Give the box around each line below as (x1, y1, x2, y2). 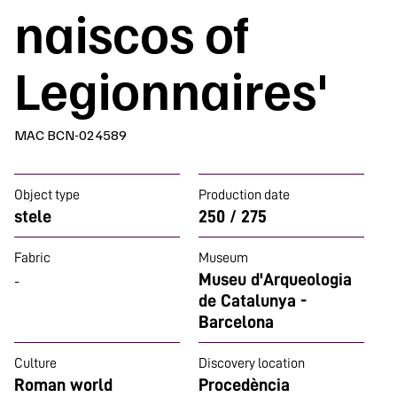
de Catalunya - (198, 292, 307, 309)
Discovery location (198, 356, 305, 370)
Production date (198, 188, 290, 202)
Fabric (14, 251, 51, 265)
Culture (14, 356, 57, 370)
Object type (14, 188, 80, 202)
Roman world (14, 376, 113, 393)
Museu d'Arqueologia (198, 270, 352, 288)
